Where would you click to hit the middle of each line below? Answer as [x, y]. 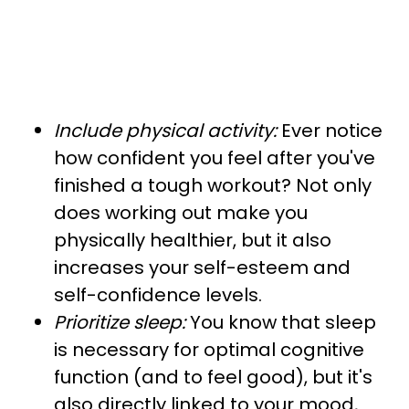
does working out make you [181, 213]
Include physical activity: [165, 131]
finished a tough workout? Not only [213, 185]
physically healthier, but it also [193, 240]
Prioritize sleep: [122, 322]
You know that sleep [283, 322]
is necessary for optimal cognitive [209, 350]
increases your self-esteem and [202, 267]
